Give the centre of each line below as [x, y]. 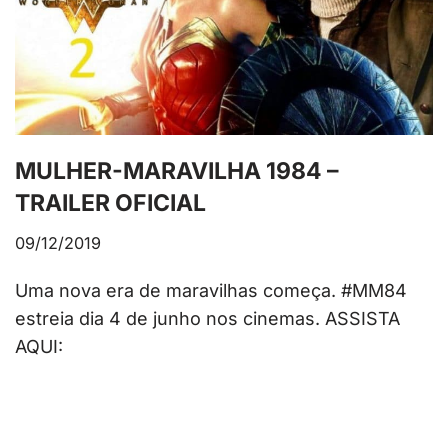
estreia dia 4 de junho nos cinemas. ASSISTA [207, 319]
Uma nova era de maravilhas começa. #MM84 [211, 291]
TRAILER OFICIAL [110, 203]
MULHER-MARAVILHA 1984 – [177, 171]
